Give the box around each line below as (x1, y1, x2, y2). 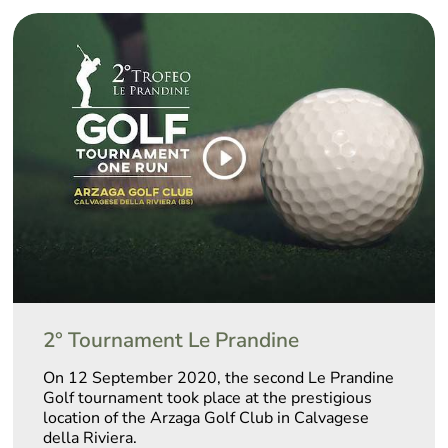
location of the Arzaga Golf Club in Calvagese (43, 407, 370, 429)
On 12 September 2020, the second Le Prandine (43, 367, 395, 389)
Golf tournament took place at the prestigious (43, 387, 373, 409)
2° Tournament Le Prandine (43, 326, 300, 354)
